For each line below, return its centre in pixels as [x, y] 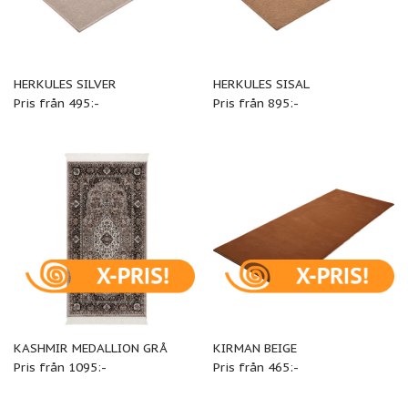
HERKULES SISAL [261, 84]
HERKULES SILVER [65, 84]
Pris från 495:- [56, 103]
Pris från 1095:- [60, 367]
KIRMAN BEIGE [255, 348]
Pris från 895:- [255, 103]
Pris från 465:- [255, 367]
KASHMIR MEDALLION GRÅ [90, 348]
